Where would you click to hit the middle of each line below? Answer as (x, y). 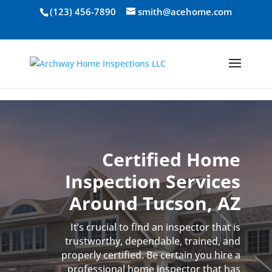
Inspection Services (153, 181)
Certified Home (172, 159)
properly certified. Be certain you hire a (151, 255)
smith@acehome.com (185, 12)
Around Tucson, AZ (155, 203)
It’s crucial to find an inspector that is (156, 227)
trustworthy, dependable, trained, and (153, 241)
